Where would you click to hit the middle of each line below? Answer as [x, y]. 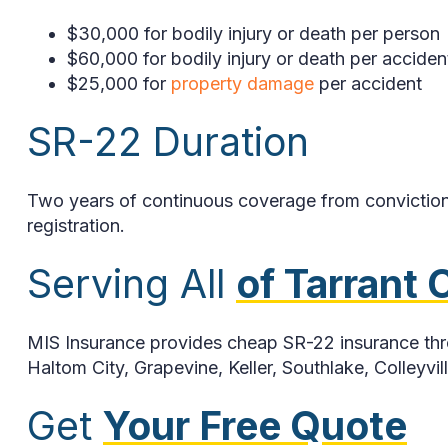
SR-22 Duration [168, 141]
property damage [242, 83]
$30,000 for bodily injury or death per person [253, 33]
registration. [76, 225]
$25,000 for [119, 83]
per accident [368, 83]
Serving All [131, 283]
